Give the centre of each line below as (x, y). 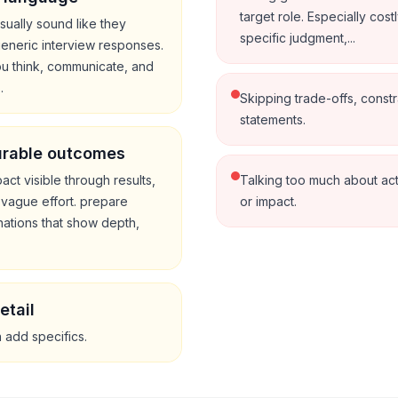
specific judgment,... (298, 37)
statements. (273, 119)
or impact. (268, 201)
